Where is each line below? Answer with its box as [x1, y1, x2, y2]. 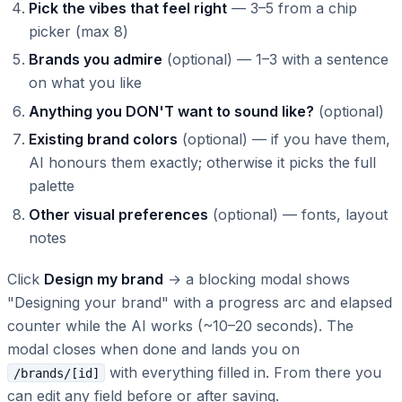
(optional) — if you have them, [178, 130, 390, 149]
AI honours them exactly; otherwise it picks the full [29, 153, 376, 172]
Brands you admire [29, 50, 162, 69]
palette [29, 177, 74, 196]
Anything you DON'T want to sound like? [29, 101, 314, 120]
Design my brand [44, 269, 163, 288]
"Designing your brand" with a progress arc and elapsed [7, 293, 392, 311]
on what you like [29, 74, 142, 92]
